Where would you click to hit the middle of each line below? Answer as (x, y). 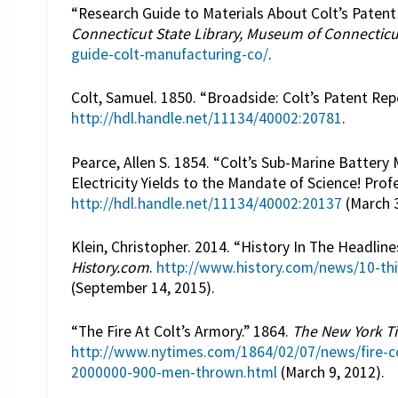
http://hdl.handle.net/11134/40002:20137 (206, 203)
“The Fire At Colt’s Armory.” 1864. (181, 332)
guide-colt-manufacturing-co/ (169, 54)
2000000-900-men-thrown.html (174, 373)
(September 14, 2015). (143, 288)
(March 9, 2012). (330, 373)
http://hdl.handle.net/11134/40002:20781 (206, 119)
